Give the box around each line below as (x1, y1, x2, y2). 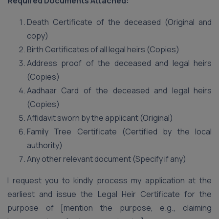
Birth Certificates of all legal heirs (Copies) (27, 44, 179, 55)
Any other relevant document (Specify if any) (27, 153, 186, 164)
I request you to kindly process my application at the (7, 175, 212, 186)
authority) (27, 140, 63, 151)
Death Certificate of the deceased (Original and (27, 17, 212, 27)
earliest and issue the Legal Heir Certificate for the (7, 189, 212, 199)
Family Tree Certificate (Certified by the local (27, 126, 212, 137)
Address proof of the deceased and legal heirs (27, 58, 212, 68)
